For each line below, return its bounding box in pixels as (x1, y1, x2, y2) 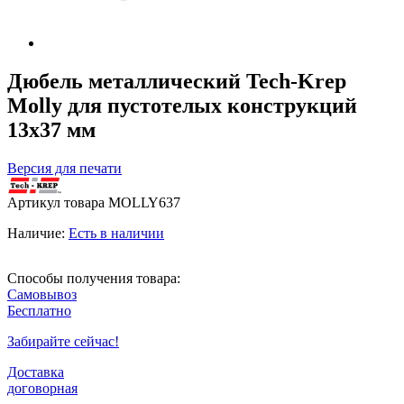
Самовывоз (7, 286, 77, 302)
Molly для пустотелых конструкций (7, 93, 357, 117)
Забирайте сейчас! (7, 333, 119, 349)
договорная (7, 380, 78, 396)
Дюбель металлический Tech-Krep (7, 69, 346, 93)
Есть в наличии (69, 225, 164, 241)
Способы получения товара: (7, 270, 180, 286)
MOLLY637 (108, 194, 180, 210)
